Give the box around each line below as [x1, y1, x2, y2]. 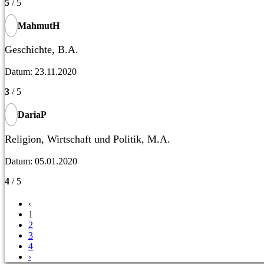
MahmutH [18, 20, 60, 31]
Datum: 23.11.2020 [5, 67, 77, 77]
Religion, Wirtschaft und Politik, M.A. [5, 133, 170, 145]
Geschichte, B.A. [5, 44, 78, 56]
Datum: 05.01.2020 [5, 156, 77, 166]
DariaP [18, 110, 47, 120]
